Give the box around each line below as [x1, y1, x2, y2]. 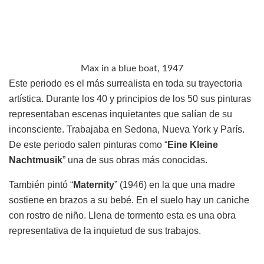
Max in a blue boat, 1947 [81, 64, 183, 74]
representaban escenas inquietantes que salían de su [9, 109, 232, 120]
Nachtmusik [9, 155, 62, 166]
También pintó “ [9, 180, 73, 190]
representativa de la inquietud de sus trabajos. [9, 226, 201, 236]
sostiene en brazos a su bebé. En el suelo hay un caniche [9, 195, 249, 206]
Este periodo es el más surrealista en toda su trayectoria [9, 78, 242, 89]
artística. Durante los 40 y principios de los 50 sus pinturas [9, 94, 251, 104]
